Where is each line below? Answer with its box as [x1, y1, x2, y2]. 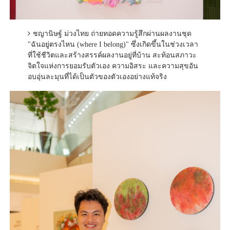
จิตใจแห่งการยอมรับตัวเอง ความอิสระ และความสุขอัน [27, 62, 198, 70]
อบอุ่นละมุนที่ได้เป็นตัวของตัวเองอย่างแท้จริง [27, 72, 167, 81]
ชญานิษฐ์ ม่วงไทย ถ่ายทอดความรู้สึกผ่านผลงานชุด [32, 29, 191, 37]
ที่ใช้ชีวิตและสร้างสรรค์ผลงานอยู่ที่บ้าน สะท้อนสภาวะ [27, 51, 197, 59]
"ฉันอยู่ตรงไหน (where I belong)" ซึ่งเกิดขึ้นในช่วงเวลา [27, 40, 198, 48]
